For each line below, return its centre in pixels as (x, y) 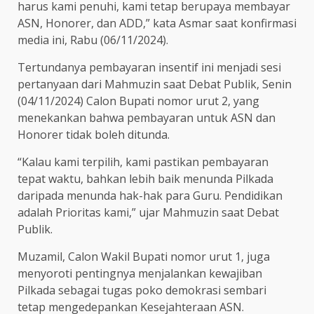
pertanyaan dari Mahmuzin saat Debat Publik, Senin (155, 84)
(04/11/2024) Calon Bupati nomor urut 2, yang (138, 101)
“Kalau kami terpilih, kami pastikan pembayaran (143, 162)
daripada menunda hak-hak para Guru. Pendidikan (150, 196)
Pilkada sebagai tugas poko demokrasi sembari (142, 291)
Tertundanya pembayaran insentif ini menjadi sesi (149, 68)
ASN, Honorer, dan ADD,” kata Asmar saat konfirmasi (157, 23)
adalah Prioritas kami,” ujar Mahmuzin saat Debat (148, 213)
